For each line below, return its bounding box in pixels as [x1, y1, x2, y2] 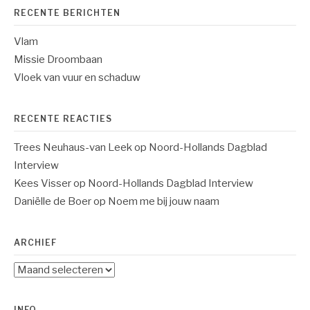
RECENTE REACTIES [14, 113, 112, 124]
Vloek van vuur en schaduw [14, 71, 140, 84]
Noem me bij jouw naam [108, 194, 219, 208]
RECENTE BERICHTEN [14, 7, 120, 18]
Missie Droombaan [14, 53, 102, 66]
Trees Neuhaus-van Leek [14, 140, 132, 154]
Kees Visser [14, 176, 71, 190]
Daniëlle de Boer [14, 194, 91, 208]
